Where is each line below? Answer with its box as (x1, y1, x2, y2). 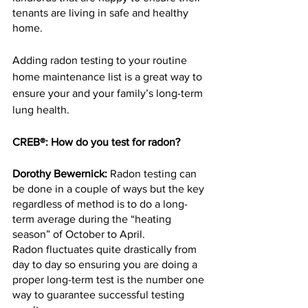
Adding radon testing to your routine (12, 54, 190, 67)
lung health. (12, 104, 69, 116)
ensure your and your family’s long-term (12, 87, 206, 100)
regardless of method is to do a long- (12, 198, 188, 210)
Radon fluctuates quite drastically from (12, 243, 199, 256)
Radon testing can (107, 168, 199, 180)
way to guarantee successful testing (12, 289, 187, 301)
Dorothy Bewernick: (12, 168, 107, 180)
